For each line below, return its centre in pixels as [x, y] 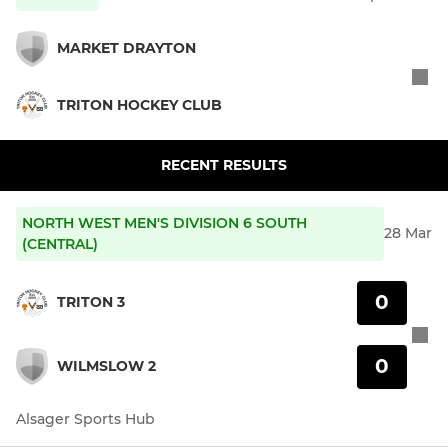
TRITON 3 [91, 302]
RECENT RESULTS [224, 164]
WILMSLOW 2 [106, 366]
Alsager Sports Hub [85, 418]
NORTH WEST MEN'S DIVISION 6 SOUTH [164, 222]
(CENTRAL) [60, 243]
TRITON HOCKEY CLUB [139, 104]
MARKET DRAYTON [126, 48]
